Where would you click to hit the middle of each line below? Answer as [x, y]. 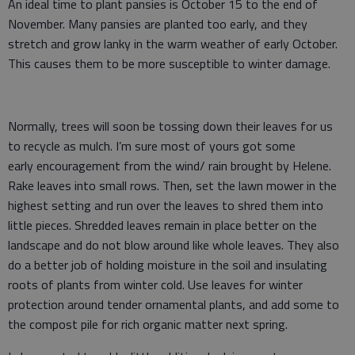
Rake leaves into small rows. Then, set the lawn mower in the [172, 185]
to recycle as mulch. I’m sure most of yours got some [152, 146]
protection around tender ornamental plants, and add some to [174, 304]
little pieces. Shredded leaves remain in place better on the [162, 225]
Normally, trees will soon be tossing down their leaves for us [170, 126]
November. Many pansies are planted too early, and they [158, 24]
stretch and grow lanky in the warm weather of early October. [173, 44]
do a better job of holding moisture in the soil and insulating [168, 265]
